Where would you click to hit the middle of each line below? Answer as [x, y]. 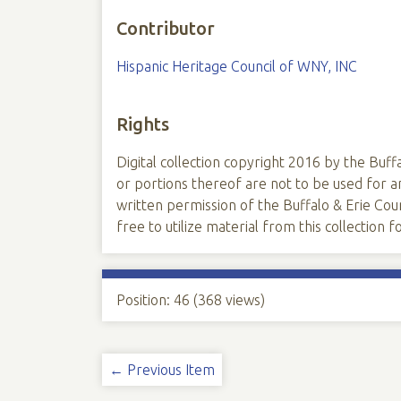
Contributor [165, 28]
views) [243, 300]
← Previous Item [162, 370]
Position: [145, 300]
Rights [142, 124]
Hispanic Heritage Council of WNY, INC [236, 66]
